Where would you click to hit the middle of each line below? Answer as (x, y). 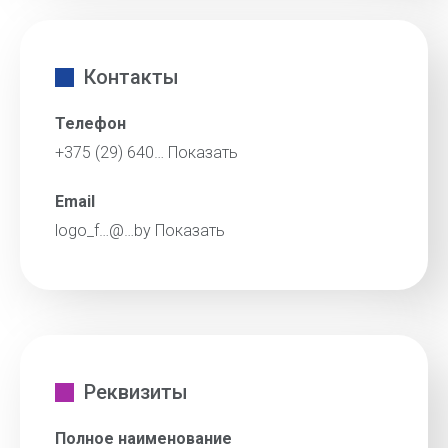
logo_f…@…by (105, 230)
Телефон (90, 123)
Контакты (131, 77)
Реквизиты (136, 392)
